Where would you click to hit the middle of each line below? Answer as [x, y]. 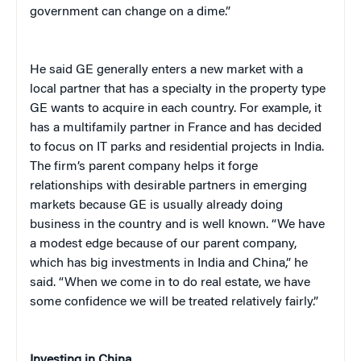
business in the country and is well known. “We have [177, 224]
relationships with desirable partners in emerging [168, 186]
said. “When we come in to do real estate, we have [170, 282]
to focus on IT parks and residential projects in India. [177, 147]
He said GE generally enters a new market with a [166, 70]
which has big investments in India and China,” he [169, 263]
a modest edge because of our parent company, [163, 244]
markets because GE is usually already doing [156, 205]
